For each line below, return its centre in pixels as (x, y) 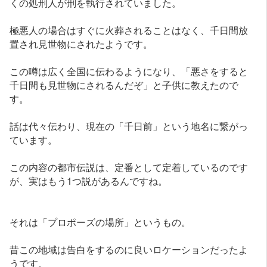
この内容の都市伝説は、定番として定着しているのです (129, 167)
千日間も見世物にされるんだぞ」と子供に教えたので (124, 84)
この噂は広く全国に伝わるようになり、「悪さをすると (129, 71)
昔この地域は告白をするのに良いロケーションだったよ (129, 249)
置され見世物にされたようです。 (81, 43)
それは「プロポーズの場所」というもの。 (100, 221)
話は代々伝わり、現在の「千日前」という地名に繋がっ (129, 125)
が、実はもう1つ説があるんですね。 (89, 180)
